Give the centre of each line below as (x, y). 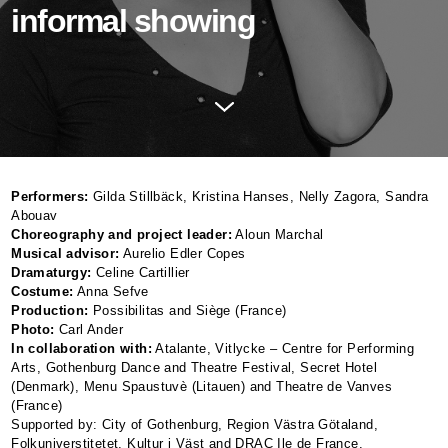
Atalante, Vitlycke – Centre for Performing (283, 348)
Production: (50, 310)
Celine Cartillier (140, 272)
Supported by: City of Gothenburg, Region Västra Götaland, (194, 424)
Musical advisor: (65, 253)
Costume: (42, 291)
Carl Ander (88, 329)
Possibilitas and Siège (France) (187, 310)
